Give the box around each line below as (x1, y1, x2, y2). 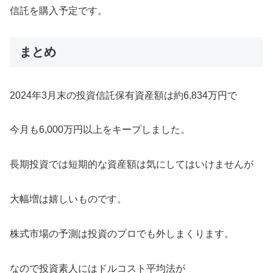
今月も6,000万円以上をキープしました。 (10, 124, 190, 135)
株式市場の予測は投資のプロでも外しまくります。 (10, 228, 234, 239)
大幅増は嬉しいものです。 (10, 193, 127, 204)
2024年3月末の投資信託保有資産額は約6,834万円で (10, 90, 237, 101)
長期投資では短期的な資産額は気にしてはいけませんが (10, 159, 253, 170)
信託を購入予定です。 (10, 5, 107, 16)
